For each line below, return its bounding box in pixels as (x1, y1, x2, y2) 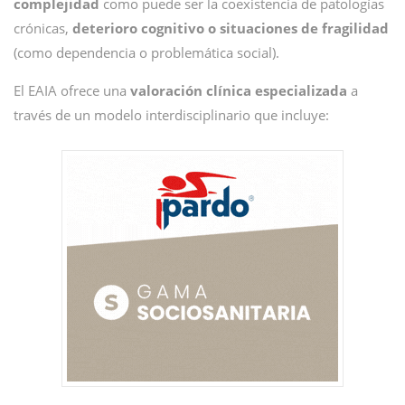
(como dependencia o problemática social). (14, 43, 279, 61)
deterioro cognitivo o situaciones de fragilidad (72, 19, 389, 37)
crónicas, (14, 19, 72, 37)
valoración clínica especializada (130, 81, 351, 99)
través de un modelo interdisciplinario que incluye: (14, 106, 329, 124)
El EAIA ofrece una (14, 81, 130, 99)
